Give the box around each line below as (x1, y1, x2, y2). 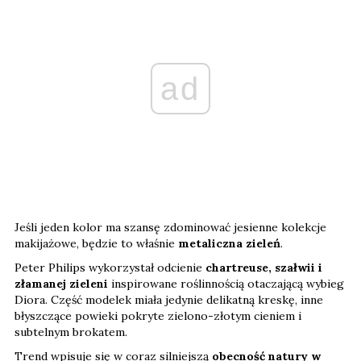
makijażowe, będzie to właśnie (15, 236, 178, 251)
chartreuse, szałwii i (205, 260, 322, 276)
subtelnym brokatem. (15, 325, 127, 340)
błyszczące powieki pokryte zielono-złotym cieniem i (15, 309, 301, 324)
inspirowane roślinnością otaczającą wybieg (108, 276, 344, 292)
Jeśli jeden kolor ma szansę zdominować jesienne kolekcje (15, 220, 326, 235)
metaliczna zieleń (178, 236, 280, 251)
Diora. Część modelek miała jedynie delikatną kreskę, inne (15, 293, 323, 308)
